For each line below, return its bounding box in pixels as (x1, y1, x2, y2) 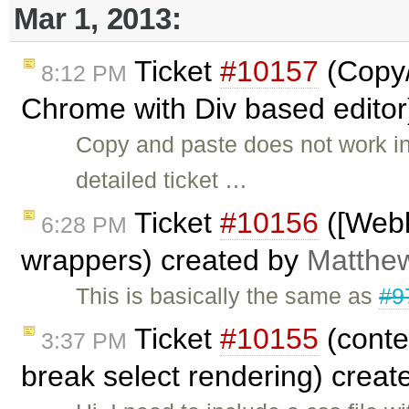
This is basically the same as (76, 283, 380, 309)
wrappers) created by (21, 244, 307, 277)
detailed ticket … (76, 167, 248, 194)
